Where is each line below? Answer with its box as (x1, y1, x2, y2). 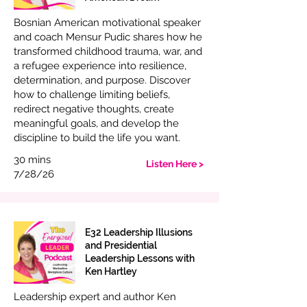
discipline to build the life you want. (14, 132, 180, 144)
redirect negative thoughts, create (14, 103, 174, 115)
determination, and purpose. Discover (14, 74, 191, 86)
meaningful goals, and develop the (14, 117, 179, 130)
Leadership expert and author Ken (14, 291, 176, 303)
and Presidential (85, 240, 157, 251)
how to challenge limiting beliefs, (14, 88, 170, 101)
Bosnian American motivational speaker (14, 16, 201, 29)
